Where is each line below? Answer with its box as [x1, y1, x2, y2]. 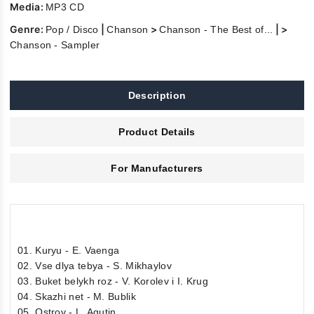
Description [128, 90, 186, 101]
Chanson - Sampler [10, 39, 100, 50]
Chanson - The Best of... [159, 24, 273, 35]
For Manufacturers [111, 163, 203, 174]
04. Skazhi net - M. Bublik [18, 291, 136, 302]
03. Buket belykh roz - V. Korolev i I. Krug [18, 275, 208, 287]
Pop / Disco [46, 24, 99, 35]
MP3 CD [46, 1, 84, 13]
